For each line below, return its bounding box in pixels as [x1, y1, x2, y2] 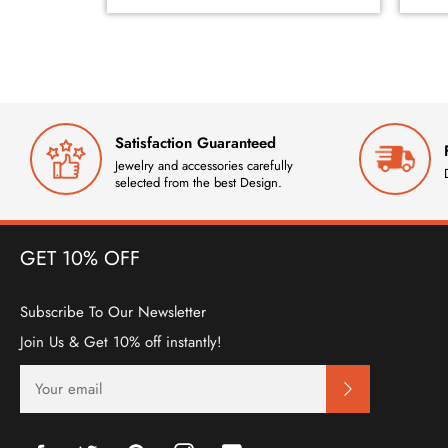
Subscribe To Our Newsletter [20, 301, 206, 324]
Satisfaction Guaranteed [115, 131, 276, 154]
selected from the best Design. [115, 172, 282, 192]
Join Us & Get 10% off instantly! [20, 331, 222, 354]
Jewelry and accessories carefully [115, 155, 293, 175]
